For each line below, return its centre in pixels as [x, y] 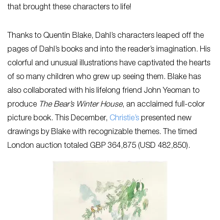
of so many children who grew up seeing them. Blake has [104, 77]
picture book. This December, [58, 119]
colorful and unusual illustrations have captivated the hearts [109, 64]
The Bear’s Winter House [81, 105]
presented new [165, 119]
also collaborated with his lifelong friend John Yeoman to [103, 91]
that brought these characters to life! [69, 8]
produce [23, 105]
